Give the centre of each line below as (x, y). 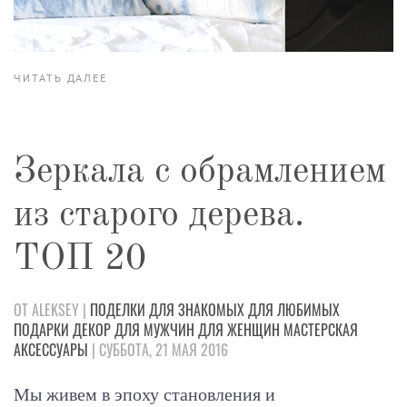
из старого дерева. (159, 216)
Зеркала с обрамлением (200, 172)
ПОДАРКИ (41, 329)
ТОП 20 (80, 259)
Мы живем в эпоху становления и (144, 394)
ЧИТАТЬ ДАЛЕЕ (60, 78)
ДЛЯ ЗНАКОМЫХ (197, 309)
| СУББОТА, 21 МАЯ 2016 (158, 349)
